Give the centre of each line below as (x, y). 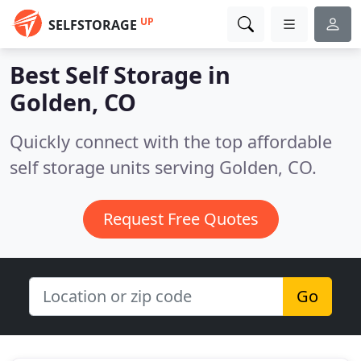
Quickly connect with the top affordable (171, 141)
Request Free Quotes (180, 219)
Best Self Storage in (120, 75)
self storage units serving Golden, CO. (163, 167)
